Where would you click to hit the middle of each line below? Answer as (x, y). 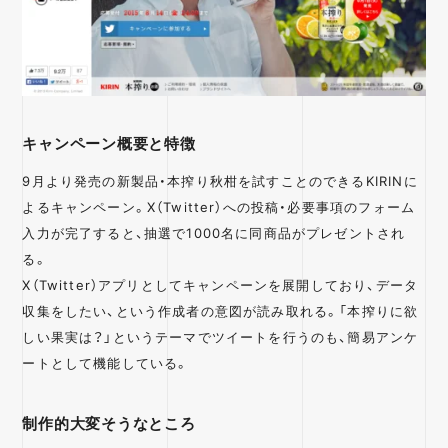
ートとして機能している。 (106, 362)
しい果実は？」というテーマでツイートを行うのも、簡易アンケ (220, 336)
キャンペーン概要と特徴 (109, 142)
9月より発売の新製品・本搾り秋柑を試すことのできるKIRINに (220, 180)
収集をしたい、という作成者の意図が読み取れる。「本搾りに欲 (220, 310)
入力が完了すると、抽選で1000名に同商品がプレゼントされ (214, 232)
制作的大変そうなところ (109, 422)
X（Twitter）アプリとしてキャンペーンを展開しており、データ (220, 284)
